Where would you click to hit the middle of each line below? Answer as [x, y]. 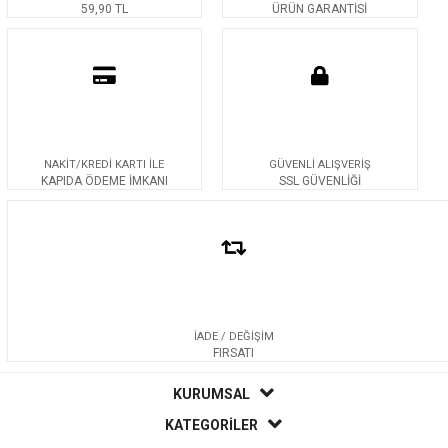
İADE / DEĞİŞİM [233, 336]
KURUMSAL [212, 393]
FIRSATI [234, 352]
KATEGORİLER [212, 424]
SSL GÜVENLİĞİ [319, 180]
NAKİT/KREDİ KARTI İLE [104, 164]
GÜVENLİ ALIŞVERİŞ [319, 164]
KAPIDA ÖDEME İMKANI [104, 180]
